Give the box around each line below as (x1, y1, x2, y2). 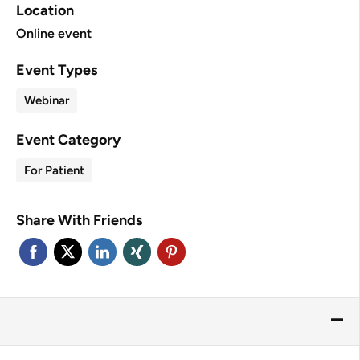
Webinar (23, 93, 69, 108)
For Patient (23, 163, 84, 178)
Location (15, 2, 74, 19)
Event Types (15, 61, 97, 79)
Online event (15, 26, 92, 41)
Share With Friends (15, 211, 142, 229)
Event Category (15, 131, 121, 149)
